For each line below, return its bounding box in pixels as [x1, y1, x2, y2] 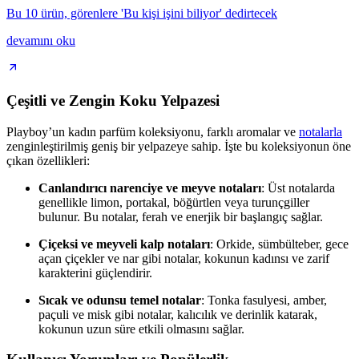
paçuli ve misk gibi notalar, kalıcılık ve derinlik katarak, [38, 307, 317, 321]
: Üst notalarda [261, 180, 335, 195]
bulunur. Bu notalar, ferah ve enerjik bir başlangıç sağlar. [38, 209, 323, 224]
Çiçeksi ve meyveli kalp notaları [38, 236, 210, 251]
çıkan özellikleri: [6, 153, 90, 167]
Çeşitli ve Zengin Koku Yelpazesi [6, 91, 220, 109]
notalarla [299, 124, 342, 139]
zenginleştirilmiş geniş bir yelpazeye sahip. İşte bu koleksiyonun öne [6, 139, 351, 153]
